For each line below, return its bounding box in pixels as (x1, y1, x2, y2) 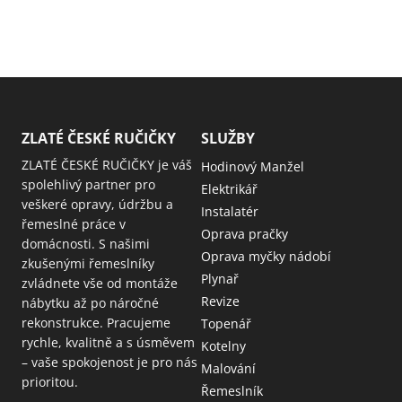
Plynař (201, 270, 239, 288)
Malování (201, 360, 256, 378)
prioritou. (22, 373, 78, 391)
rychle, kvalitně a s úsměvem (22, 334, 195, 352)
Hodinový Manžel (201, 158, 304, 176)
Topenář (201, 315, 251, 333)
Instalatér (201, 203, 258, 221)
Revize (201, 293, 240, 310)
